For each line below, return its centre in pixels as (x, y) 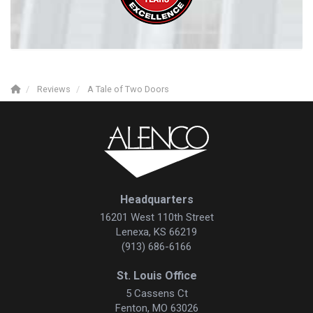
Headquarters (156, 199)
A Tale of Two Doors (128, 89)
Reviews (54, 89)
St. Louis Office (156, 275)
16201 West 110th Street (156, 217)
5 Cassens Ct (156, 293)
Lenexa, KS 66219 (156, 232)
